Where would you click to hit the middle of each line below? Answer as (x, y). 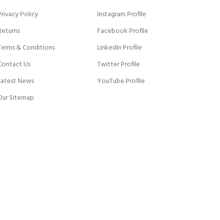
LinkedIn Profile (120, 48)
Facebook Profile (123, 31)
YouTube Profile (121, 81)
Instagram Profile (122, 14)
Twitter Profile (119, 65)
